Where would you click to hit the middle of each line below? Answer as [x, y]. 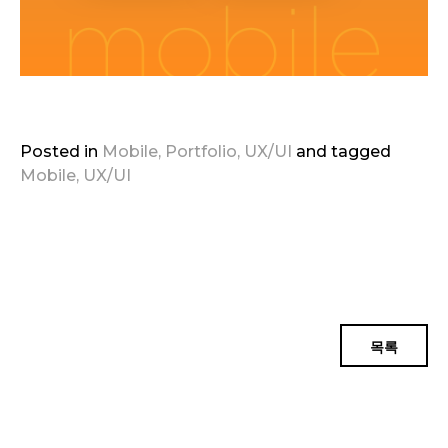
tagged [361, 151]
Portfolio [201, 151]
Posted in [61, 151]
